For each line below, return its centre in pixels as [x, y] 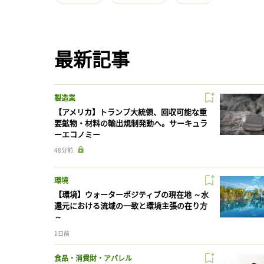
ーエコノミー [77, 134]
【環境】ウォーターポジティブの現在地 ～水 [131, 194]
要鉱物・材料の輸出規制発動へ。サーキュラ [131, 123]
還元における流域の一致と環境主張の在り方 [131, 206]
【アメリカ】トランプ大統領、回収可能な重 [131, 112]
